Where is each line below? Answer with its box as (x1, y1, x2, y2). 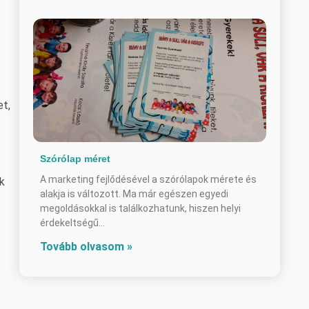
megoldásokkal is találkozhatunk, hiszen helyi (40, 202, 241, 214)
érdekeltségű (40, 217, 99, 228)
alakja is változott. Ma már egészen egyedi (40, 188, 228, 199)
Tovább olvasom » (40, 239, 132, 253)
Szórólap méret (40, 152, 110, 164)
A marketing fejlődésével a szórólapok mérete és (40, 173, 257, 185)
